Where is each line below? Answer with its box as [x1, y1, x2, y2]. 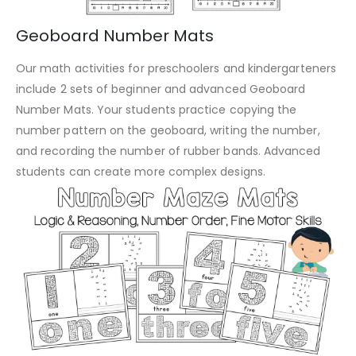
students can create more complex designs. [16, 164, 265, 180]
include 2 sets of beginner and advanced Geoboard [16, 81, 306, 98]
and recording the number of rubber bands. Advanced [16, 143, 321, 160]
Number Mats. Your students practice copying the [16, 102, 297, 118]
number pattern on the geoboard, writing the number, [16, 122, 320, 139]
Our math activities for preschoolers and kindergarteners [16, 60, 336, 77]
